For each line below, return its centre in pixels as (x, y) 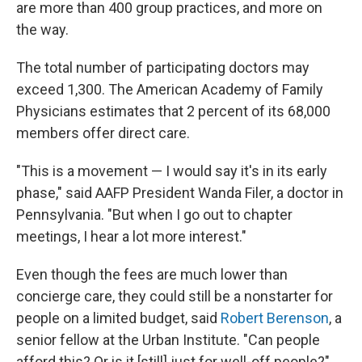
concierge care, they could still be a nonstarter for (175, 296)
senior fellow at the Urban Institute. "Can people (168, 340)
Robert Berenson (275, 318)
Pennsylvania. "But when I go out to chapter (154, 215)
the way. (42, 29)
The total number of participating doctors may (163, 67)
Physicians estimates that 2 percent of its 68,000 (173, 111)
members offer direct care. (103, 133)
